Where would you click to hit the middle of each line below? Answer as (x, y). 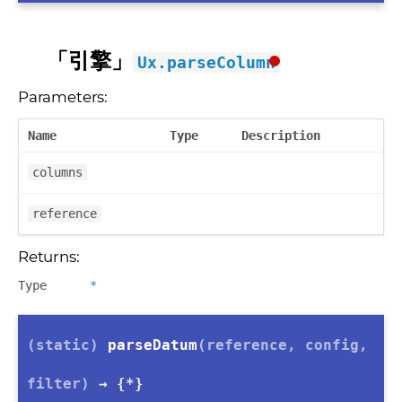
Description (281, 135)
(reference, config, (283, 345)
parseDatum (153, 345)
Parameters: (63, 97)
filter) (58, 384)
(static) (67, 345)
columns (57, 172)
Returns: (49, 257)
